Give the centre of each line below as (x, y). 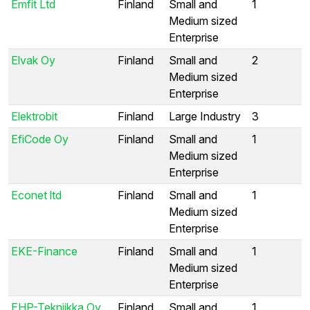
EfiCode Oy (40, 139)
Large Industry (205, 116)
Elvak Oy (33, 60)
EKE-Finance (44, 251)
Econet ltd (36, 195)
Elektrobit (34, 116)
